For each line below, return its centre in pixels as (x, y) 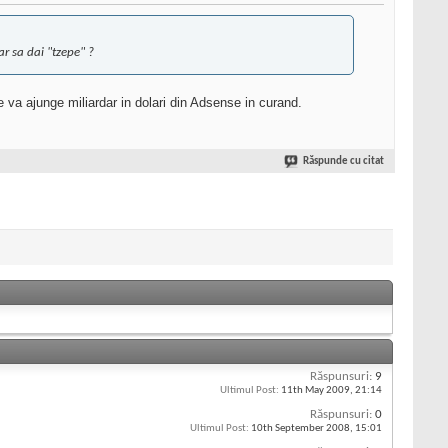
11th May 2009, (317, 391)
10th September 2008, (302, 429)
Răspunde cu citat (343, 162)
